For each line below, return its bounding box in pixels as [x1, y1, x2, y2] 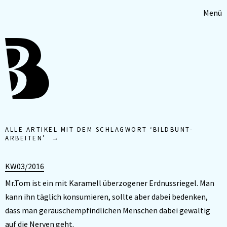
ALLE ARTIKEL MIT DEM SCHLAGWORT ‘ [5, 125, 153, 134]
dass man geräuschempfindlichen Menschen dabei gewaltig [5, 205, 210, 215]
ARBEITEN [5, 134, 43, 142]
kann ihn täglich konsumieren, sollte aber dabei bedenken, [5, 192, 208, 202]
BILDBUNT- [153, 125, 193, 134]
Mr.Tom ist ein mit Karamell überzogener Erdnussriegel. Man [5, 178, 214, 188]
